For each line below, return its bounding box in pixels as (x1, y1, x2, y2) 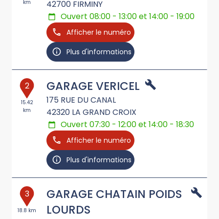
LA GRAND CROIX (72, 107, 136, 118)
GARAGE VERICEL (46, 78, 140, 94)
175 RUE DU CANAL (46, 94, 116, 106)
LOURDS (46, 202, 90, 218)
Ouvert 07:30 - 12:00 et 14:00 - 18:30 (61, 119, 195, 131)
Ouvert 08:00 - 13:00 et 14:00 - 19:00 (61, 11, 195, 22)
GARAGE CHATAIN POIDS (46, 186, 182, 202)
